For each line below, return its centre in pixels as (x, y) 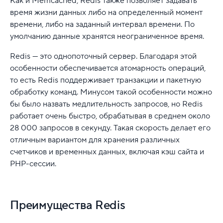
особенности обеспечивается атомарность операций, (108, 68)
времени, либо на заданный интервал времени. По (102, 24)
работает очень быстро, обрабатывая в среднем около (110, 116)
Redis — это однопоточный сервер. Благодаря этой (103, 56)
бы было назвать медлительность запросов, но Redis (106, 104)
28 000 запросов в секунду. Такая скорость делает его (110, 128)
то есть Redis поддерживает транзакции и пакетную (106, 80)
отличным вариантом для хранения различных (95, 140)
